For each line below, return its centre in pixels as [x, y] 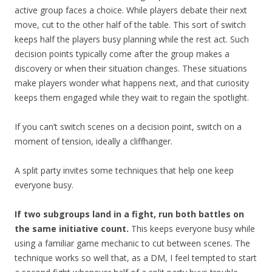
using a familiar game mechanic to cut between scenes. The [132, 243]
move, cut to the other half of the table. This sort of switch [130, 25]
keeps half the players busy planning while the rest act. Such [132, 39]
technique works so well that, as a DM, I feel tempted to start [136, 258]
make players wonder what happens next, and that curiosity [132, 83]
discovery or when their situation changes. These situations [131, 69]
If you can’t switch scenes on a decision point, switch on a [128, 127]
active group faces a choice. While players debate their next [131, 10]
